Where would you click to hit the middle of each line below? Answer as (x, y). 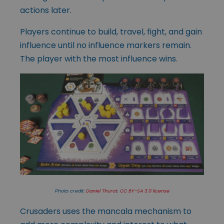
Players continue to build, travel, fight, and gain (111, 32)
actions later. (46, 10)
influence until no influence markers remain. (106, 45)
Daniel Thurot (101, 191)
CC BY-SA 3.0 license (144, 191)
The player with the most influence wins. (99, 59)
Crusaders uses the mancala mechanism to (106, 211)
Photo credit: (70, 191)
